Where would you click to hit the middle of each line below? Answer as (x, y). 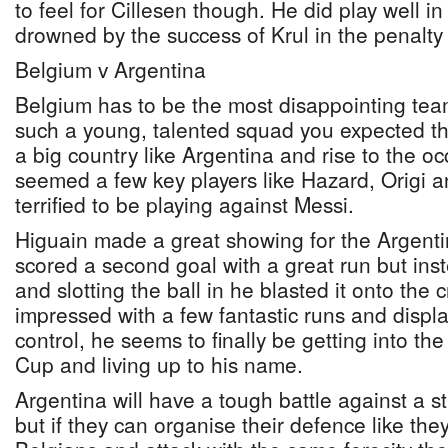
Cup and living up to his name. (159, 364)
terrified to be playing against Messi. (184, 204)
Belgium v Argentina (110, 69)
